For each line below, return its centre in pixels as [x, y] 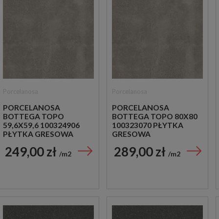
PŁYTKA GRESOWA [38, 134]
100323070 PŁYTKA [148, 125]
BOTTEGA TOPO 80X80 [155, 116]
